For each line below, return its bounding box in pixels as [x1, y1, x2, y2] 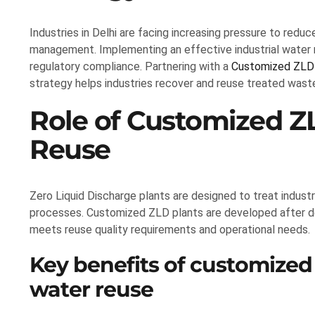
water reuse [30, 276, 153, 302]
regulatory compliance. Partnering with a [30, 60, 231, 74]
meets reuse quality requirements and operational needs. [30, 223, 310, 237]
